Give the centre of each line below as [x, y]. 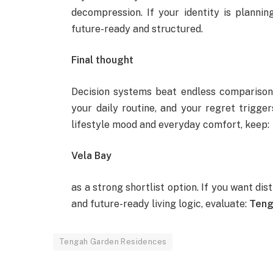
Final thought [103, 60]
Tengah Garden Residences [113, 242]
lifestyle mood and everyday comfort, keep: [171, 124]
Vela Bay [92, 156]
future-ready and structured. [137, 29]
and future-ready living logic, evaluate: [161, 204]
